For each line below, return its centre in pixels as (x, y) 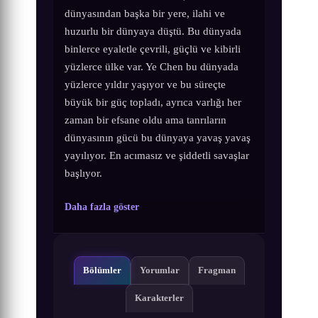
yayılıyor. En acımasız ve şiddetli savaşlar (157, 155)
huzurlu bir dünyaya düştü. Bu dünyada (153, 31)
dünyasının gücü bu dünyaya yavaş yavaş (158, 137)
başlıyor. (84, 172)
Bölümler (102, 270)
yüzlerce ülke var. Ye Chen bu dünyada (152, 66)
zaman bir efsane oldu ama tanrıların (146, 119)
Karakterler (159, 298)
